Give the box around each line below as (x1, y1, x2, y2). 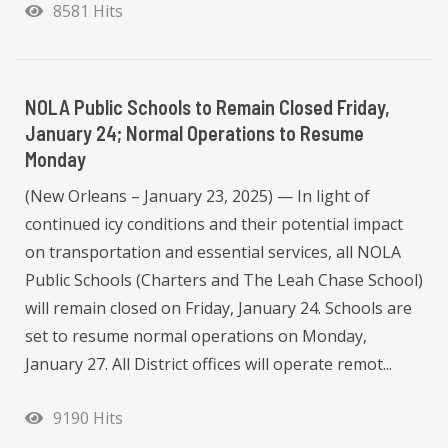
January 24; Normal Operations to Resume (25, 121, 364, 146)
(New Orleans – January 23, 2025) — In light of (25, 185, 370, 208)
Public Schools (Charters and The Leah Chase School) (25, 269, 423, 292)
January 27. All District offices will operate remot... (25, 353, 392, 376)
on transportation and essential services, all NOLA (25, 241, 401, 264)
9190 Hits (45, 407, 123, 430)
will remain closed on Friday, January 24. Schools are (25, 297, 412, 320)
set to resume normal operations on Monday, (25, 325, 367, 348)
